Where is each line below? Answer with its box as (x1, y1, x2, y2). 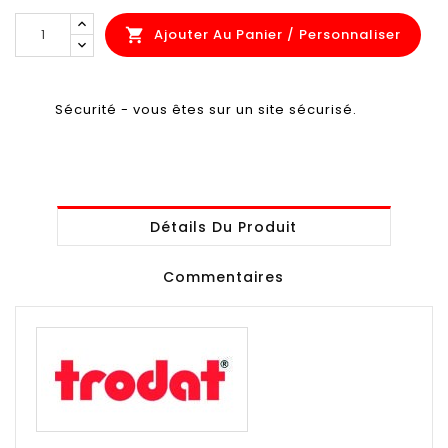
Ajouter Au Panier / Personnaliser (154, 24, 401, 44)
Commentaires (163, 266, 285, 287)
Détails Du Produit (150, 216, 298, 237)
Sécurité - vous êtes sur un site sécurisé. (55, 99, 357, 119)
